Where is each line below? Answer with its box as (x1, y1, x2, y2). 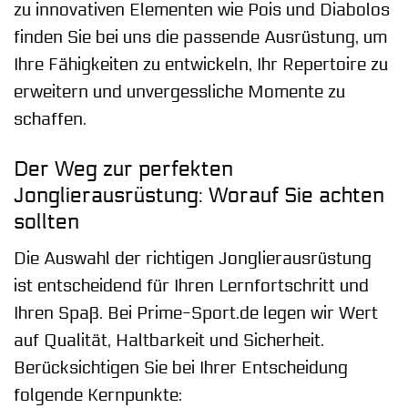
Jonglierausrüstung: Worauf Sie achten (14, 182, 384, 208)
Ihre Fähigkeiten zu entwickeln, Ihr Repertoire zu (14, 54, 388, 75)
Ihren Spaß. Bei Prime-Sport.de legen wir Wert (14, 303, 378, 324)
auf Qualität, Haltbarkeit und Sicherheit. (14, 331, 324, 352)
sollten (14, 209, 79, 234)
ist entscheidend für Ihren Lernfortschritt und (14, 276, 369, 297)
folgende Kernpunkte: (14, 385, 182, 406)
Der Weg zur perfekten (14, 156, 233, 181)
